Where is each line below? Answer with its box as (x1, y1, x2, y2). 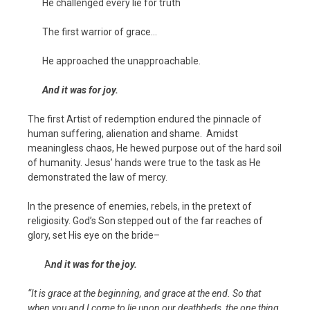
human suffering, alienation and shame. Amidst (28, 127, 238, 139)
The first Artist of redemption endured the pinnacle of (28, 113, 262, 125)
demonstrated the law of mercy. (28, 171, 167, 183)
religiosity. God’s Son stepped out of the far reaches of (28, 215, 263, 226)
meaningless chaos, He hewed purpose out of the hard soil (28, 142, 282, 154)
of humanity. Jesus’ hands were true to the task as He (28, 156, 261, 168)
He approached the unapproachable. (42, 55, 201, 66)
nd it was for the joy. (51, 258, 137, 270)
